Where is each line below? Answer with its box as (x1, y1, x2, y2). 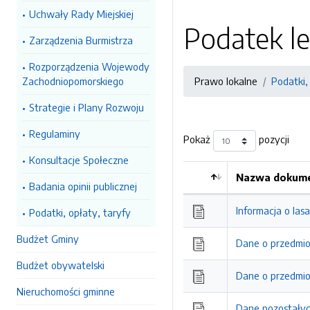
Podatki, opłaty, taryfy (29, 206, 131, 219)
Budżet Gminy (17, 232, 79, 245)
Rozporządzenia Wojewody (29, 60, 149, 73)
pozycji (256, 133, 289, 146)
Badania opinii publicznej (29, 180, 137, 192)
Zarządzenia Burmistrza (29, 34, 133, 46)
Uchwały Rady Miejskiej (29, 8, 134, 20)
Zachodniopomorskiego (22, 75, 124, 87)
